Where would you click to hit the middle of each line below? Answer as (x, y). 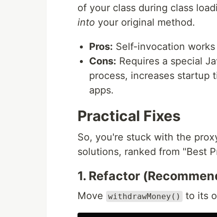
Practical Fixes (129, 116)
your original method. (145, 22)
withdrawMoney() (144, 196)
